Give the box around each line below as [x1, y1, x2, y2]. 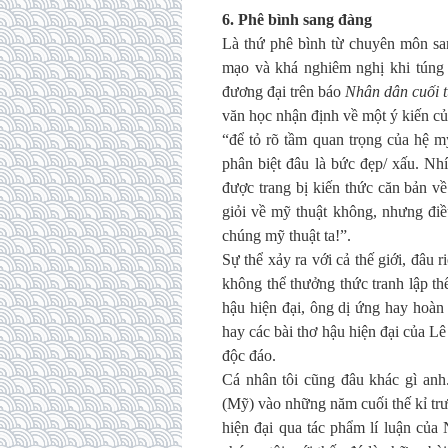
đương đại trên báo [222, 83, 346, 100]
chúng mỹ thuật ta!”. [222, 227, 351, 244]
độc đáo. [222, 347, 276, 364]
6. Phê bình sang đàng [222, 11, 372, 28]
